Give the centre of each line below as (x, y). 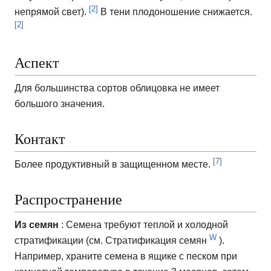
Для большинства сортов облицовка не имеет (117, 88)
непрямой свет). (52, 11)
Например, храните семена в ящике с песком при (126, 256)
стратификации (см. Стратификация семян (112, 241)
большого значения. (60, 104)
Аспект (37, 62)
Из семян (37, 225)
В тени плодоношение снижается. (175, 11)
